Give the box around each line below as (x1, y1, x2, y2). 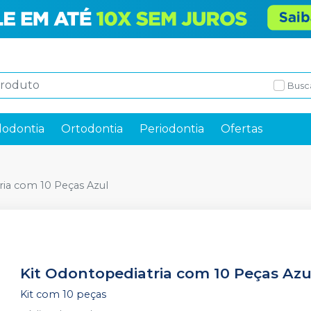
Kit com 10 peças (20, 288, 107, 301)
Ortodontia (61, 122, 123, 135)
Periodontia (140, 122, 204, 135)
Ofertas (221, 122, 262, 135)
